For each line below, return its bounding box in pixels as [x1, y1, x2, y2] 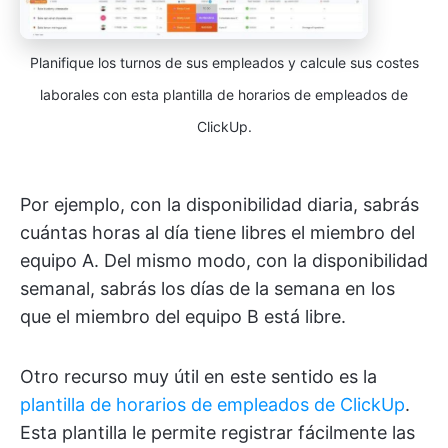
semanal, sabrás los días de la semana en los [20, 277, 395, 299]
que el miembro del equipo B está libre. [20, 305, 346, 327]
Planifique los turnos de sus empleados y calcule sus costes [29, 53, 419, 71]
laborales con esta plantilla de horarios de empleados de [40, 85, 408, 103]
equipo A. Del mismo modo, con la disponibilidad [20, 249, 428, 271]
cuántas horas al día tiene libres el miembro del [20, 221, 415, 243]
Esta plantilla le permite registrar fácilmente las [20, 421, 415, 443]
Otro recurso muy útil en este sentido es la [20, 365, 377, 387]
